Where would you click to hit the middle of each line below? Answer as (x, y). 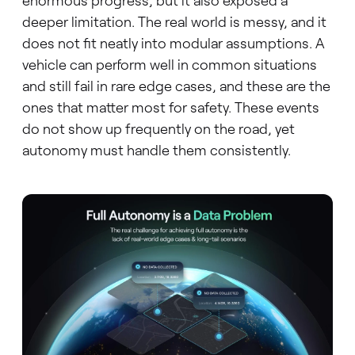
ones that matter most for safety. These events (170, 107)
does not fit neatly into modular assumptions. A (173, 43)
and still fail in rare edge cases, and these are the (176, 86)
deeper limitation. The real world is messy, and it (174, 22)
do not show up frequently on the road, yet (158, 129)
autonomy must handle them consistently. (156, 150)
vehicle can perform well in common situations (169, 65)
